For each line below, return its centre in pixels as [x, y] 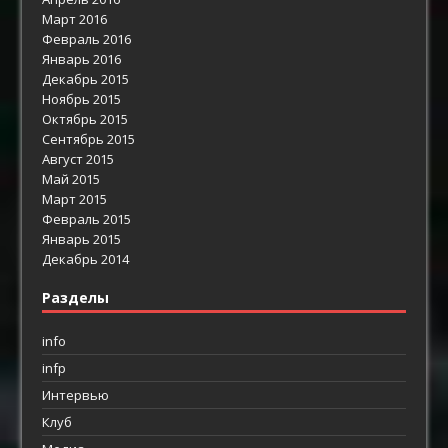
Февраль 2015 [87, 218]
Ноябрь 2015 [82, 98]
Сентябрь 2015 [89, 138]
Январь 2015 [82, 238]
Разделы [76, 297]
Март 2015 [75, 198]
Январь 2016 [82, 58]
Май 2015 [71, 178]
